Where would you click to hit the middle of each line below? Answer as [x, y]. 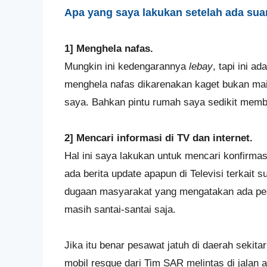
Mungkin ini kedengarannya [127, 66]
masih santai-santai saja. [120, 209]
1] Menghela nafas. [109, 49]
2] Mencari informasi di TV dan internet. [159, 138]
